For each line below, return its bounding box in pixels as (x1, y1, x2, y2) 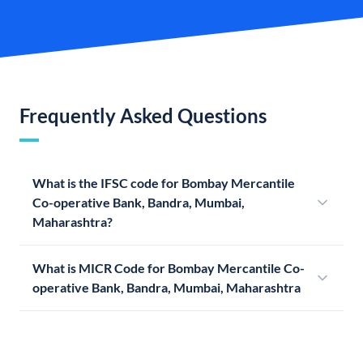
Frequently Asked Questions (19, 104, 267, 128)
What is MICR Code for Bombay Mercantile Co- (32, 260, 305, 276)
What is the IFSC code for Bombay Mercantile (32, 175, 295, 191)
